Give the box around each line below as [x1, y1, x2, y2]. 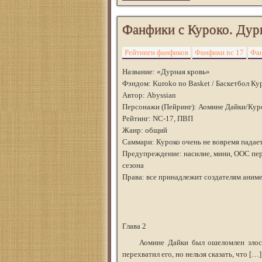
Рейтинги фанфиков [125, 48, 188, 57]
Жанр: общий [122, 126, 167, 135]
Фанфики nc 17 [195, 48, 244, 57]
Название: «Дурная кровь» [122, 67, 210, 76]
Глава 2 [122, 222, 146, 230]
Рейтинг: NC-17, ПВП [122, 114, 193, 123]
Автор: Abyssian [122, 91, 176, 99]
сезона [122, 161, 144, 170]
